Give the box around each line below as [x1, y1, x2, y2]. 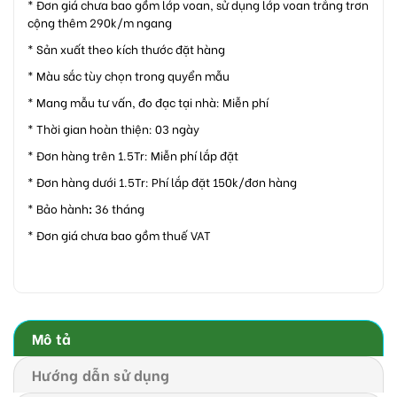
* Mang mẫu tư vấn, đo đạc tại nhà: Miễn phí [27, 92, 269, 110]
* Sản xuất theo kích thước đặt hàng [27, 39, 225, 57]
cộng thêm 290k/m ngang [27, 12, 172, 30]
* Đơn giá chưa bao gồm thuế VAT [27, 225, 211, 243]
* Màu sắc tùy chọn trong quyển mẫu [27, 66, 230, 83]
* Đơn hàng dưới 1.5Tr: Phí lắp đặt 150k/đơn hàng [27, 172, 297, 190]
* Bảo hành [27, 198, 89, 216]
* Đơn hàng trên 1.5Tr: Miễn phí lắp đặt [27, 145, 238, 163]
